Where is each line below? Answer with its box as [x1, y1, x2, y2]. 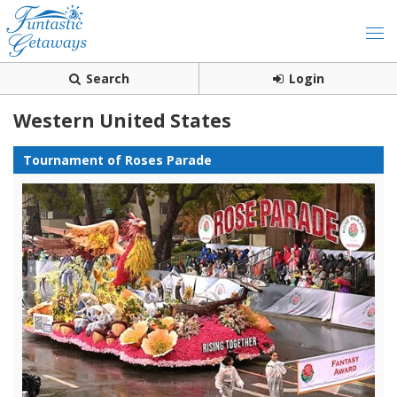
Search [86, 70, 129, 87]
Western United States [13, 108, 231, 133]
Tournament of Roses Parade [23, 152, 212, 168]
